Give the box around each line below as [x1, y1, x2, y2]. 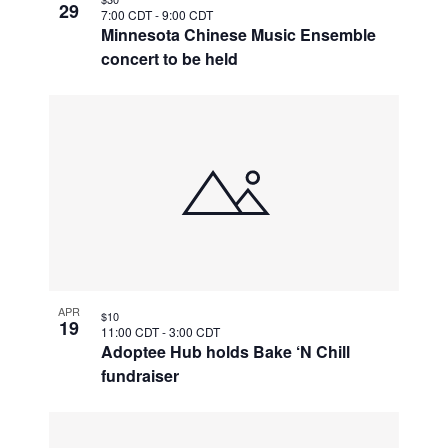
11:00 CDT [101, 322, 163, 340]
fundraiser [101, 363, 180, 387]
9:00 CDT [162, 5, 214, 23]
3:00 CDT [169, 322, 221, 340]
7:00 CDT [101, 5, 156, 23]
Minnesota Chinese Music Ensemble [101, 22, 377, 46]
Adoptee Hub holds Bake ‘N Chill [101, 339, 351, 363]
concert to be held [101, 46, 239, 70]
